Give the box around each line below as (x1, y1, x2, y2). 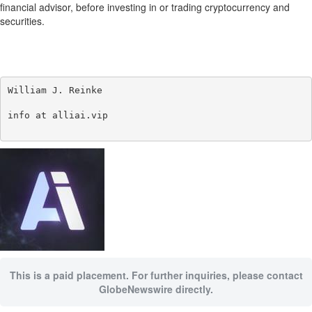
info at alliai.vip (7, 109, 108, 120)
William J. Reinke (7, 84, 102, 95)
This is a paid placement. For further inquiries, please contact (9, 268, 303, 282)
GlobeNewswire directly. (99, 282, 213, 296)
